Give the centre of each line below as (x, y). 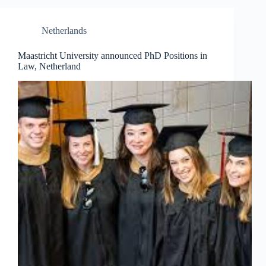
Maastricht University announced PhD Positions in (113, 56)
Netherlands (64, 31)
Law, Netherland (49, 66)
